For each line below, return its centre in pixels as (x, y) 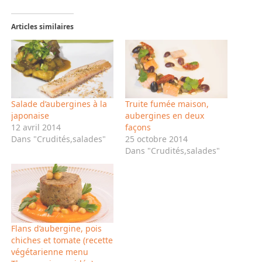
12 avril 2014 (36, 127)
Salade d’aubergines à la (59, 104)
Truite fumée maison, (167, 104)
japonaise (30, 115)
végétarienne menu (49, 251)
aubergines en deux (165, 115)
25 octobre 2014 (156, 139)
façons (138, 127)
